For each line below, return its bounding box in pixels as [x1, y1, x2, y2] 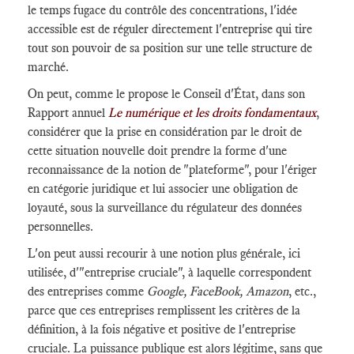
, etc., [288, 284, 316, 299]
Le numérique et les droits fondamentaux [108, 105, 316, 120]
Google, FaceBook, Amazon [147, 284, 288, 299]
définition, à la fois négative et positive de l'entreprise [28, 322, 296, 337]
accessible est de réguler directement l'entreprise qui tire [28, 21, 312, 36]
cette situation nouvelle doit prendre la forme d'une [28, 143, 287, 158]
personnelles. [28, 219, 93, 234]
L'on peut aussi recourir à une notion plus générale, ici [28, 246, 300, 261]
